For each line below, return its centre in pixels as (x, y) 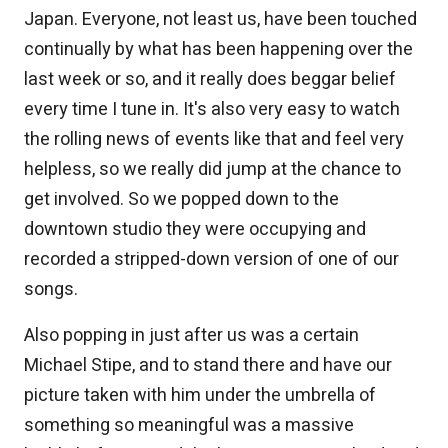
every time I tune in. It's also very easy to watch (212, 110)
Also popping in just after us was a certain (191, 336)
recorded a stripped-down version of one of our (211, 260)
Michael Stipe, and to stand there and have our (208, 366)
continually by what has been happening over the (218, 50)
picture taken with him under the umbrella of (200, 396)
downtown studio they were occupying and (195, 230)
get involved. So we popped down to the (181, 200)
